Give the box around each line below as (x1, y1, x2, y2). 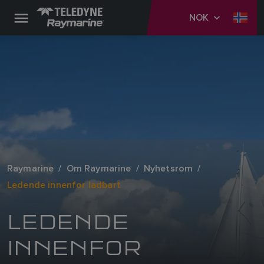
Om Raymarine (66, 161, 131, 175)
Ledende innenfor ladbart (7, 178, 121, 192)
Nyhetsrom (143, 161, 193, 175)
